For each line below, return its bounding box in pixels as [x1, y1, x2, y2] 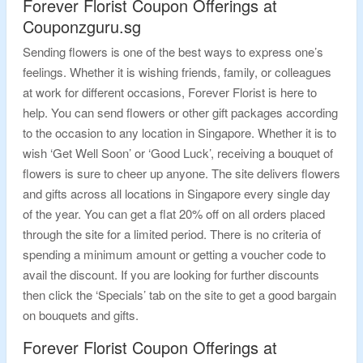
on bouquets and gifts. [23, 306, 139, 323]
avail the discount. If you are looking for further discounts [23, 266, 319, 283]
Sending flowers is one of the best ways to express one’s [23, 43, 323, 60]
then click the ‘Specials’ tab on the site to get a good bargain [23, 286, 336, 303]
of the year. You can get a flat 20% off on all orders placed [23, 205, 325, 222]
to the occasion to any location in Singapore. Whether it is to [23, 124, 336, 141]
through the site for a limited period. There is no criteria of [23, 225, 321, 242]
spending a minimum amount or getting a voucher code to [23, 246, 326, 263]
